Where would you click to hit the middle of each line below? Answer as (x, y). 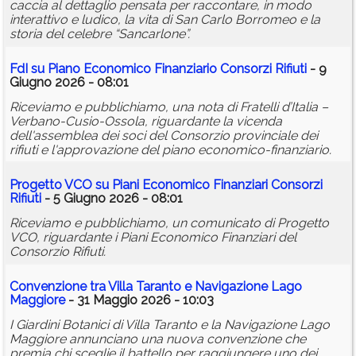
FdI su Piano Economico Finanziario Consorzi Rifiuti (158, 69)
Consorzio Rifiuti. (58, 252)
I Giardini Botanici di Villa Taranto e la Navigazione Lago (170, 325)
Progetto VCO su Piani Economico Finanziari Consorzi (166, 185)
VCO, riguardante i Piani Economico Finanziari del (153, 238)
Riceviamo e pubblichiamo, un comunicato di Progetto (169, 223)
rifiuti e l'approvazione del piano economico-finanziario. (170, 150)
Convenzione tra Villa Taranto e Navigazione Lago (156, 287)
